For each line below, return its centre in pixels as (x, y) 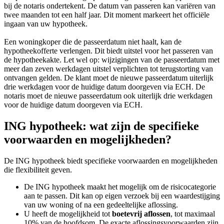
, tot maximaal (193, 213)
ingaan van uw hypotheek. (46, 23)
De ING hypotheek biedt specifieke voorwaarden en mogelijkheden (111, 160)
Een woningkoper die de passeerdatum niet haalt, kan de (93, 41)
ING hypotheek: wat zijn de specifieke (101, 126)
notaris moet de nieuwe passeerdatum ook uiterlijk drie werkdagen (108, 95)
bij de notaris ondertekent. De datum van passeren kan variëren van (110, 5)
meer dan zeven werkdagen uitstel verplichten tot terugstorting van (108, 68)
